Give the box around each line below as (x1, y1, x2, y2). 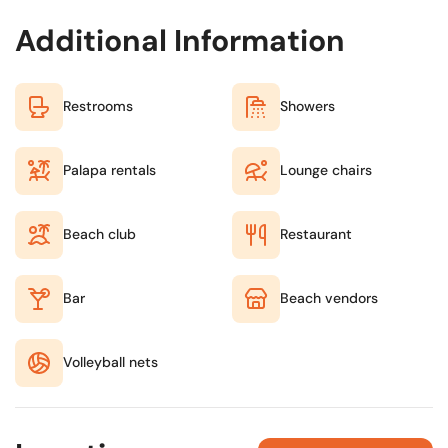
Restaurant (280, 225, 352, 244)
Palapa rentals (63, 161, 156, 180)
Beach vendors (280, 289, 378, 308)
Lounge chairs (280, 161, 372, 180)
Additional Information (15, 20, 345, 60)
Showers (280, 97, 335, 116)
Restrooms (63, 97, 133, 116)
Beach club (63, 225, 136, 244)
